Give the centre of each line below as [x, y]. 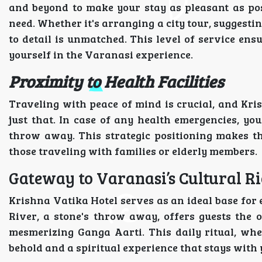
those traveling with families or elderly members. [133, 151]
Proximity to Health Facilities [116, 81]
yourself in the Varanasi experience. [101, 54]
